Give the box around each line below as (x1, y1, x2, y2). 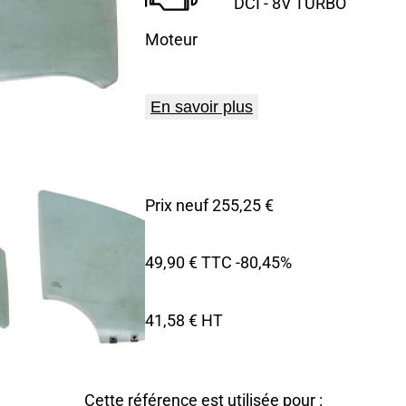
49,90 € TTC (145, 251, 232, 274)
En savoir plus (150, 97, 253, 116)
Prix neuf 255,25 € (145, 193, 274, 216)
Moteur (145, 28, 198, 51)
